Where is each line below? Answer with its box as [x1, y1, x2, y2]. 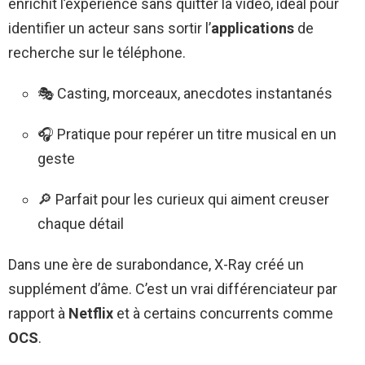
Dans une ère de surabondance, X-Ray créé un [8, 255, 304, 273]
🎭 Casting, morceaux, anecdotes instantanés [37, 84, 332, 102]
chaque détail [37, 214, 124, 232]
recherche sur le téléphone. [8, 43, 186, 61]
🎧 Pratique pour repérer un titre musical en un [37, 125, 336, 143]
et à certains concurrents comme [113, 304, 333, 322]
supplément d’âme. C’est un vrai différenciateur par [8, 279, 337, 297]
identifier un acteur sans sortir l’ [8, 19, 211, 37]
